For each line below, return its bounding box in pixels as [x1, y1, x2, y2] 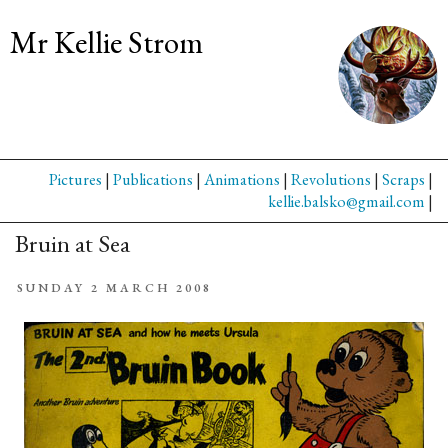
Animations [204, 169, 280, 190]
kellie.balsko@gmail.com [268, 191, 425, 212]
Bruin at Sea [15, 228, 130, 259]
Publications [113, 169, 193, 190]
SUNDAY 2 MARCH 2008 [17, 280, 213, 297]
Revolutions [291, 169, 371, 190]
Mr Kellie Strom [10, 22, 203, 62]
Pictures [49, 169, 102, 190]
